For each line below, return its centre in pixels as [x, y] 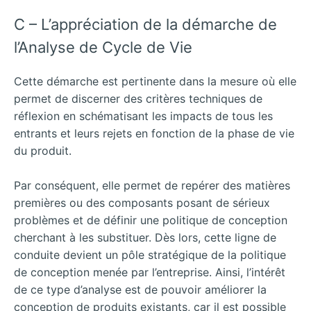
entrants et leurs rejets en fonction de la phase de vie [154, 133]
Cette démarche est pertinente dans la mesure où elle [155, 81]
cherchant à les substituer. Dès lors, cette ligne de [145, 238]
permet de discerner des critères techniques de [138, 98]
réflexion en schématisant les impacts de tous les [143, 116]
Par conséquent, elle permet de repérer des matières [152, 186]
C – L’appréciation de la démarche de [145, 24]
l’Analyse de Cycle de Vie [103, 47]
